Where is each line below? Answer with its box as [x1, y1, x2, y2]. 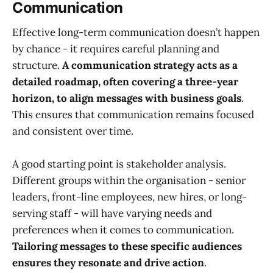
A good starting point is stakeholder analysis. [12, 157, 226, 171]
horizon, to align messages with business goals [12, 91, 241, 105]
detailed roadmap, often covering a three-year [12, 74, 238, 88]
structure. [12, 58, 62, 72]
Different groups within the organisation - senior [12, 173, 246, 187]
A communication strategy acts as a [62, 58, 238, 72]
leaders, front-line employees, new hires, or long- [12, 190, 247, 204]
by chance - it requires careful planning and [12, 41, 219, 55]
